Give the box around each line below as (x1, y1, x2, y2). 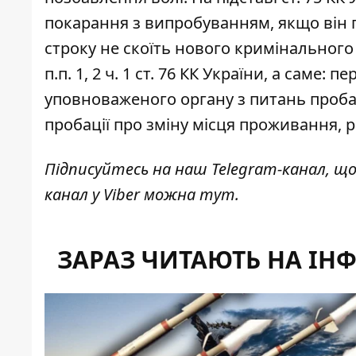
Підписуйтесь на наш (44, 158, 211, 180)
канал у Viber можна (44, 184, 199, 206)
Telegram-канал (211, 158, 326, 180)
